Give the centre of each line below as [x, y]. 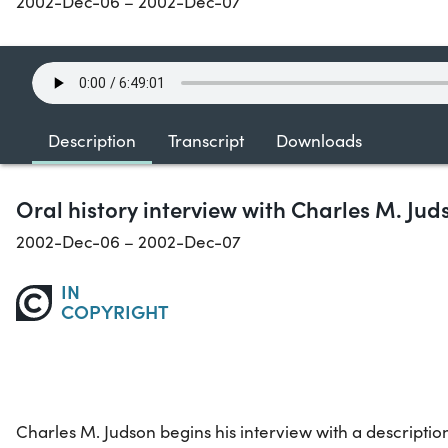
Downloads [319, 141]
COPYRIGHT [114, 311]
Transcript [206, 141]
